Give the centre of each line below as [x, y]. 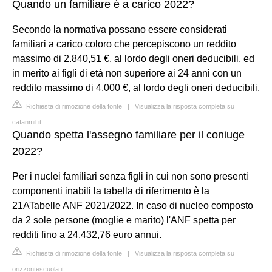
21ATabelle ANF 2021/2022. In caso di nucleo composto [133, 205]
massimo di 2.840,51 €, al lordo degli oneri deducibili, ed [133, 58]
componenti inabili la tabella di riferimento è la [111, 191]
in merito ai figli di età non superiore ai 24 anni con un [127, 73]
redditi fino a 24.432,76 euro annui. [87, 234]
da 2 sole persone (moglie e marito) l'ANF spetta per [124, 220]
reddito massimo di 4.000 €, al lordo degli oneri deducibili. [136, 87]
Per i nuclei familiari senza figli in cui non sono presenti [130, 176]
